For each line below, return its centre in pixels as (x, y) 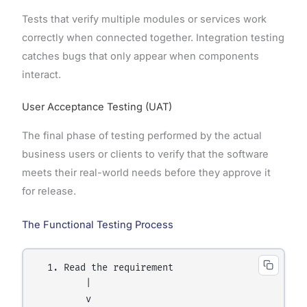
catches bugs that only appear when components (140, 56)
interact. (41, 74)
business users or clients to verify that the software (145, 155)
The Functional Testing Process (97, 224)
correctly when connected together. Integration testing (153, 37)
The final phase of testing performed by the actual (142, 136)
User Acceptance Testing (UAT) (97, 107)
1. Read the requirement (105, 268)
